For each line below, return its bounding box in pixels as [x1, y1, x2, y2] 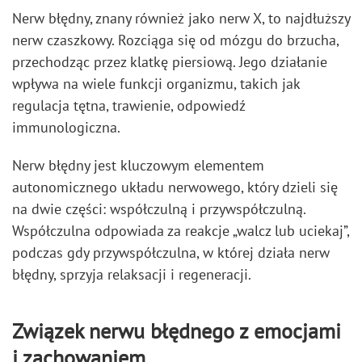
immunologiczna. [12, 118, 120, 137]
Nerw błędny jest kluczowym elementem [12, 156, 264, 175]
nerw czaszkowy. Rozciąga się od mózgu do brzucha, [12, 31, 339, 49]
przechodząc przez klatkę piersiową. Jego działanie [12, 53, 327, 71]
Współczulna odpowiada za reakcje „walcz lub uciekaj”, [12, 221, 349, 240]
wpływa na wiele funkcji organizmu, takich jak [12, 74, 300, 93]
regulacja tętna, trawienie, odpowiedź [12, 96, 246, 115]
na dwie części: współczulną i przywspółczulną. [12, 200, 305, 218]
